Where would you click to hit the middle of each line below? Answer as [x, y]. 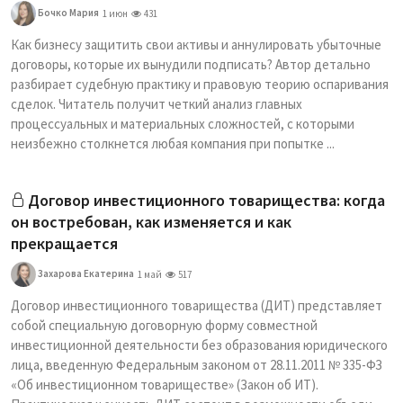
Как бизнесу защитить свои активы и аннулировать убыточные [196, 45]
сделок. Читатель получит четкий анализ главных [157, 104]
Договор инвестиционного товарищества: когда [206, 200]
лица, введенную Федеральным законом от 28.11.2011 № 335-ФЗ [197, 365]
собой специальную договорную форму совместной [164, 325]
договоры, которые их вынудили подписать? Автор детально [191, 64]
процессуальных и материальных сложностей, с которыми [183, 124]
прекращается [64, 243]
